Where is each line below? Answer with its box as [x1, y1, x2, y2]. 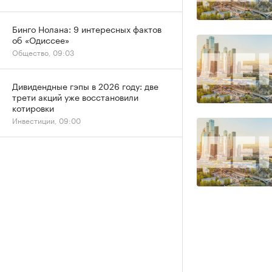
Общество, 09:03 [12, 46, 74, 58]
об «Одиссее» [12, 33, 69, 46]
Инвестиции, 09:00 [12, 114, 81, 126]
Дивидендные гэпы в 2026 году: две [12, 79, 158, 92]
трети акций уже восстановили [12, 90, 138, 103]
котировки [12, 101, 54, 114]
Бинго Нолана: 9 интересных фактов [12, 22, 161, 35]
